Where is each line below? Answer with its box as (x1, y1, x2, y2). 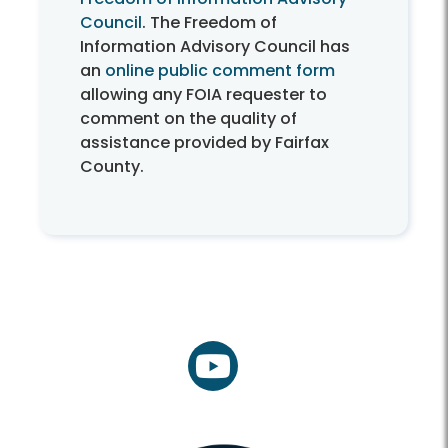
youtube (211, 364, 279, 388)
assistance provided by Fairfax (80, 130, 329, 154)
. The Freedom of (142, 10, 277, 34)
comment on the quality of (80, 106, 297, 130)
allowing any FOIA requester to (80, 82, 327, 106)
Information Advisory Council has (80, 34, 350, 58)
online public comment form (105, 58, 335, 82)
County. (80, 154, 144, 178)
